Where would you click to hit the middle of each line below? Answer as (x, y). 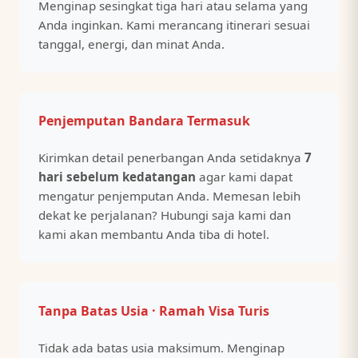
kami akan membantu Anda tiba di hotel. (154, 235)
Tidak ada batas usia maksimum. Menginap (161, 348)
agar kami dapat (244, 177)
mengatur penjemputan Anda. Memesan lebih (169, 196)
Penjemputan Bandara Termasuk (144, 120)
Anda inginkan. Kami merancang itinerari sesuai (174, 24)
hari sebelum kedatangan (117, 177)
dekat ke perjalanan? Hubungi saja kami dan (165, 215)
